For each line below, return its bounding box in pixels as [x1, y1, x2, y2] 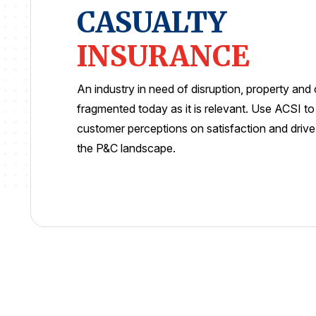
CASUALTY [77, 5, 226, 41]
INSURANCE [77, 39, 250, 75]
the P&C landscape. [77, 141, 176, 156]
